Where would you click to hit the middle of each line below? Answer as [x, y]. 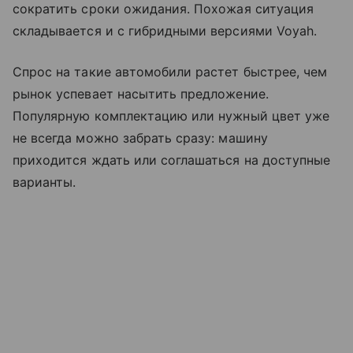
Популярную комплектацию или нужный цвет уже [171, 116]
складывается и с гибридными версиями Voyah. [167, 31]
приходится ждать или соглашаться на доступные [172, 160]
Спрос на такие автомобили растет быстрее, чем [170, 72]
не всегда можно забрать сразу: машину [140, 138]
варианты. [45, 182]
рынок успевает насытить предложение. [141, 94]
